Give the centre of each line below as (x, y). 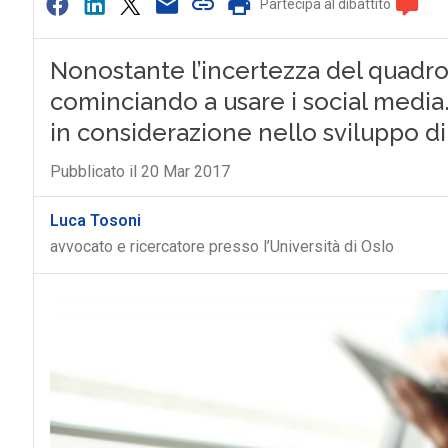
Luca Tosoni (95, 220)
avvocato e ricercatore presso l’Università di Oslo (221, 246)
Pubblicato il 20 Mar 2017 (139, 171)
